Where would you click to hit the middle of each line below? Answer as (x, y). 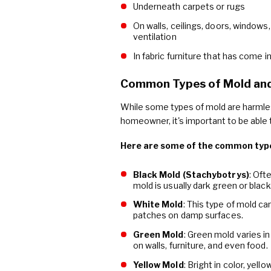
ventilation (155, 37)
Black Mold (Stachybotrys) (191, 174)
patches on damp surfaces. (188, 215)
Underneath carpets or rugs (189, 7)
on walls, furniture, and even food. (200, 246)
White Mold (158, 204)
